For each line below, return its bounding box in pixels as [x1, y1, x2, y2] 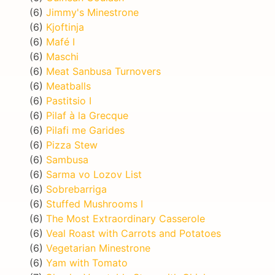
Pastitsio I [46, 94, 91, 107]
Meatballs [46, 79, 91, 92]
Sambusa [46, 153, 88, 166]
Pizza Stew [46, 138, 98, 151]
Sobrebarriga [46, 182, 107, 195]
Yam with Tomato [46, 256, 128, 269]
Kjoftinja [46, 20, 84, 33]
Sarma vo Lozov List [46, 168, 142, 180]
